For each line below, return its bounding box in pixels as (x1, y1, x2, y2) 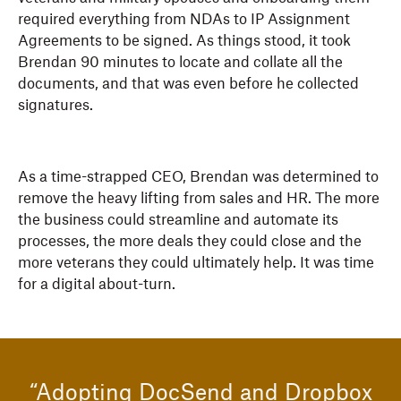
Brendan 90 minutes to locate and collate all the (18, 55, 343, 71)
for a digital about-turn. (18, 277, 175, 293)
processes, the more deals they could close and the (18, 235, 362, 250)
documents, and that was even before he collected (18, 77, 359, 92)
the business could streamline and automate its (18, 213, 338, 228)
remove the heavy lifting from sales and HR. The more (18, 192, 380, 207)
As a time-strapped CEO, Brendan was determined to (18, 170, 379, 185)
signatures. (18, 98, 93, 114)
